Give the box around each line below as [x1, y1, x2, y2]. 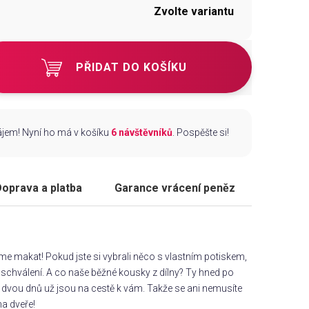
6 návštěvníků [111, 127, 172, 139]
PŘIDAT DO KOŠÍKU [76, 60, 188, 74]
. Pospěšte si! [172, 127, 229, 139]
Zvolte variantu [154, 4, 234, 18]
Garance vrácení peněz [114, 181, 236, 195]
